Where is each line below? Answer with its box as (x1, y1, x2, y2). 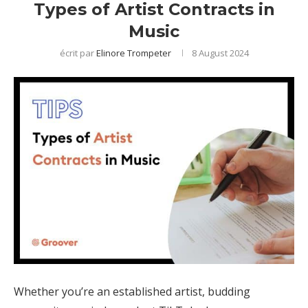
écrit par (59, 46, 96, 59)
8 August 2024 (191, 46, 249, 59)
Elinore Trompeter (96, 46, 171, 59)
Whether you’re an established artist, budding (14, 283, 250, 299)
